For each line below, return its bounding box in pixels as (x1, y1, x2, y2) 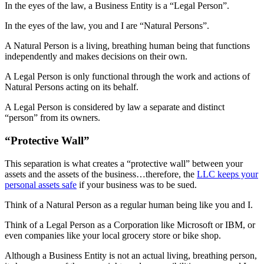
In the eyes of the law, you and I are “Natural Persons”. (5, 21, 209, 31)
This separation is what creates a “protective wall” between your (5, 158, 243, 169)
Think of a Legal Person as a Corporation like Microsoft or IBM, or (5, 219, 255, 230)
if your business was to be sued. (77, 179, 197, 190)
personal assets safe (5, 179, 77, 190)
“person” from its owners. (5, 113, 100, 123)
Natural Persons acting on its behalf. (5, 82, 138, 93)
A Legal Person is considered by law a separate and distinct (5, 102, 225, 113)
